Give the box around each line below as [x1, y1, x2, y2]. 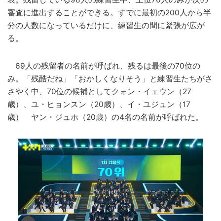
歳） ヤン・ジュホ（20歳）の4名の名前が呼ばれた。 [7, 112, 203, 122]
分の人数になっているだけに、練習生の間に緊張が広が [7, 20, 205, 30]
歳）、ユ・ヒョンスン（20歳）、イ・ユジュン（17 [7, 99, 190, 109]
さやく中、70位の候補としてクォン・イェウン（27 [7, 86, 191, 96]
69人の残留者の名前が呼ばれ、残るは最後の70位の [7, 61, 200, 71]
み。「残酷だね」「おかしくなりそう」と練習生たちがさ [7, 74, 213, 83]
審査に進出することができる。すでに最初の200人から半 [7, 7, 211, 17]
